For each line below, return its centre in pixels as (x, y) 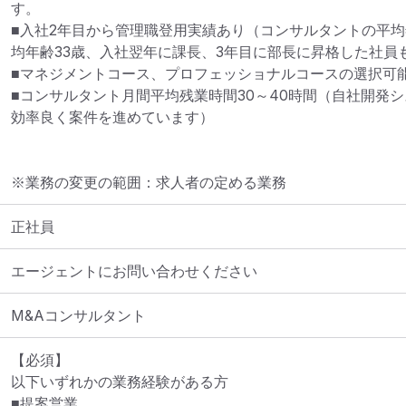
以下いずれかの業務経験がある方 (120, 382)
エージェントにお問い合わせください (134, 271)
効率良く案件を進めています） (112, 117)
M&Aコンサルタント (78, 315)
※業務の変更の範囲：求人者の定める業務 (149, 182)
